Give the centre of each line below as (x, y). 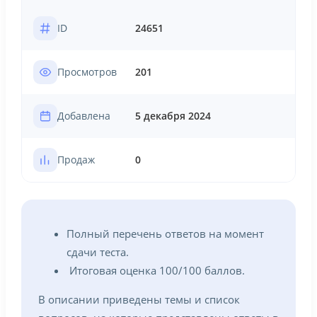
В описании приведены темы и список (139, 299)
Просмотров (87, 72)
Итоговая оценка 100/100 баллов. (156, 270)
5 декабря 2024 (173, 116)
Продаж (76, 160)
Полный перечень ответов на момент (165, 234)
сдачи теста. (98, 252)
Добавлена (84, 116)
